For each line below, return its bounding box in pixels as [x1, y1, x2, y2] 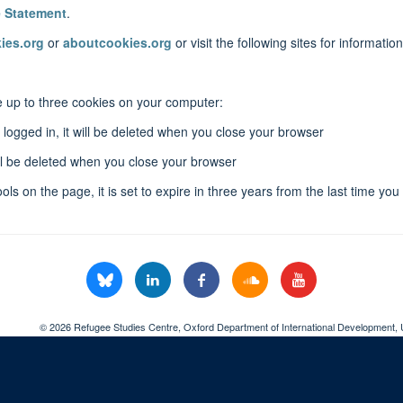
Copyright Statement [246, 340, 336, 355]
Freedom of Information [39, 340, 141, 355]
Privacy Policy [162, 340, 225, 355]
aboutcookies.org [63, 32, 172, 51]
